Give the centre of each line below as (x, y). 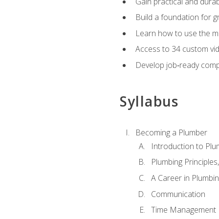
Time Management (183, 210)
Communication (178, 194)
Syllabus (149, 101)
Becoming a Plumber (171, 132)
